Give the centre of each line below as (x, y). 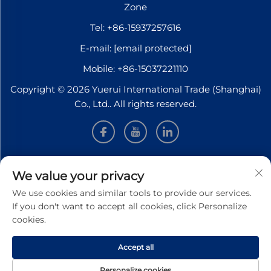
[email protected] (152, 48)
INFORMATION (135, 168)
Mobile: (100, 69)
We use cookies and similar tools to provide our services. (132, 193)
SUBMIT (129, 262)
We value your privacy (78, 176)
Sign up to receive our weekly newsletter (135, 194)
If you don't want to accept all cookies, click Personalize (129, 206)
